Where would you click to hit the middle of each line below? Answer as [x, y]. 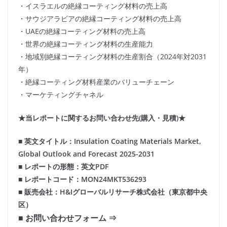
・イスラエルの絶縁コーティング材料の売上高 [93, 6]
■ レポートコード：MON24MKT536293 [82, 179]
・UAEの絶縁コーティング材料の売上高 [82, 31]
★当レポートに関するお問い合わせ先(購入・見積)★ [102, 118]
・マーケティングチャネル [61, 95]
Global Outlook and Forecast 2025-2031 [86, 154]
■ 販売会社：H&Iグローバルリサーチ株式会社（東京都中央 [113, 192]
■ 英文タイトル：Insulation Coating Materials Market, [110, 141]
